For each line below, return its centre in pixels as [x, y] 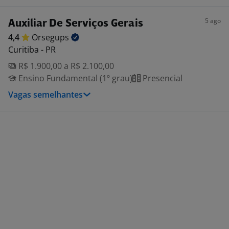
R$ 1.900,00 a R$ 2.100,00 [65, 66]
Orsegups [51, 37]
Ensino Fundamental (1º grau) [74, 78]
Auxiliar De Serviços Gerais [76, 24]
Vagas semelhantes [45, 95]
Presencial [162, 78]
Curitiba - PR [32, 50]
